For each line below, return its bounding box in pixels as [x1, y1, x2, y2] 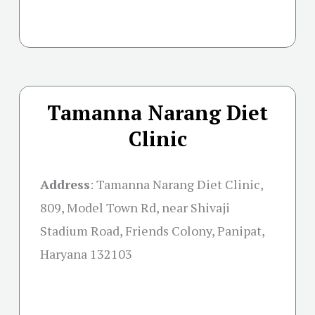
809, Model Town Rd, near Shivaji [40, 198, 230, 216]
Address [40, 175, 90, 193]
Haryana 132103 [40, 245, 132, 262]
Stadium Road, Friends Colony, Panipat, [40, 221, 264, 239]
